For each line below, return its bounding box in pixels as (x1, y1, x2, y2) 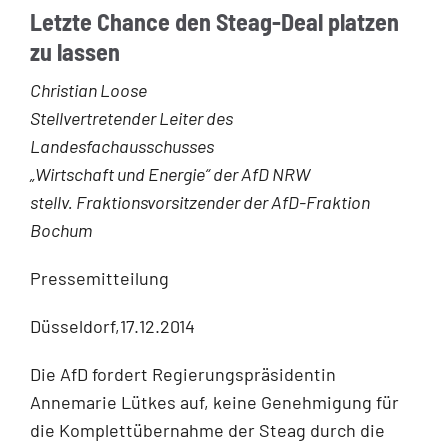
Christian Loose (30, 78, 147, 101)
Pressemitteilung (30, 266, 169, 289)
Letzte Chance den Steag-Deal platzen (30, 7, 399, 36)
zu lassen (30, 37, 120, 66)
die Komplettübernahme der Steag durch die (30, 418, 385, 441)
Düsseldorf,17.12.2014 (30, 314, 195, 337)
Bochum (30, 218, 92, 241)
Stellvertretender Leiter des (30, 106, 233, 129)
